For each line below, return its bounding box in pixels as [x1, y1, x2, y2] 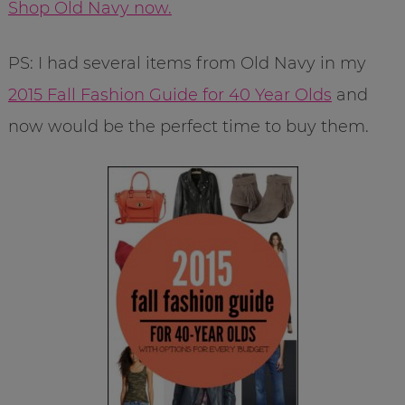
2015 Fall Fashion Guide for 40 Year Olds [7, 84, 332, 105]
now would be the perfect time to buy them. [7, 116, 369, 137]
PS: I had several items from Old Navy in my [7, 52, 366, 73]
